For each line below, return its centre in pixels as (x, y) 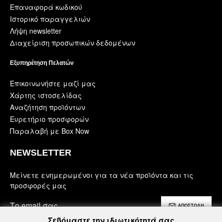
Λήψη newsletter (36, 30)
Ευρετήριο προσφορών (49, 119)
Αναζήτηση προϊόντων (48, 107)
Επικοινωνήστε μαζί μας (53, 83)
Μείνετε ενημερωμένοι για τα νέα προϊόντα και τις (102, 175)
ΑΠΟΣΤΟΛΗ (191, 206)
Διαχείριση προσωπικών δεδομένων (73, 42)
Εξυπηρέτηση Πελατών (42, 63)
